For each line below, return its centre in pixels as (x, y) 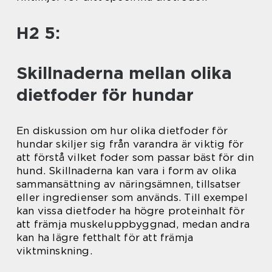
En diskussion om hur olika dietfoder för (122, 131)
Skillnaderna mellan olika (124, 73)
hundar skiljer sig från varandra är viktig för (130, 144)
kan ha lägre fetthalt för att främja (105, 238)
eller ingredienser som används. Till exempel (132, 198)
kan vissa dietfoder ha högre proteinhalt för (131, 211)
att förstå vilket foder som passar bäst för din (135, 158)
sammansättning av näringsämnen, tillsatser (129, 184)
